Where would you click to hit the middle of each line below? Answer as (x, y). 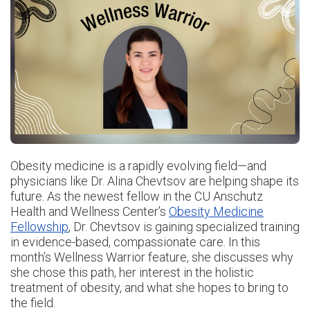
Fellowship (39, 227)
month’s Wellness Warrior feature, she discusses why (152, 257)
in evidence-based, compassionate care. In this (135, 242)
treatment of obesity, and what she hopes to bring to (149, 288)
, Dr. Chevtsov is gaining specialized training (184, 227)
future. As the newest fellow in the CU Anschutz (137, 196)
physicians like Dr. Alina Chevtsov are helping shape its (155, 181)
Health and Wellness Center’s (90, 211)
